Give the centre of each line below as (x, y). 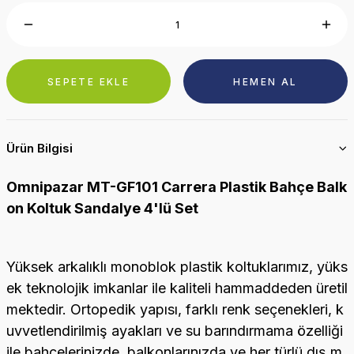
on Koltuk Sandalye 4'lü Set (102, 208)
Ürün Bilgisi (40, 148)
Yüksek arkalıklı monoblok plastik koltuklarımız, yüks (177, 267)
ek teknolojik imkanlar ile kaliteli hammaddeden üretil (177, 288)
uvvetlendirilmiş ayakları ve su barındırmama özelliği (175, 331)
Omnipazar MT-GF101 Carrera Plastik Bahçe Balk (177, 187)
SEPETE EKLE (88, 81)
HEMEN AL (265, 81)
